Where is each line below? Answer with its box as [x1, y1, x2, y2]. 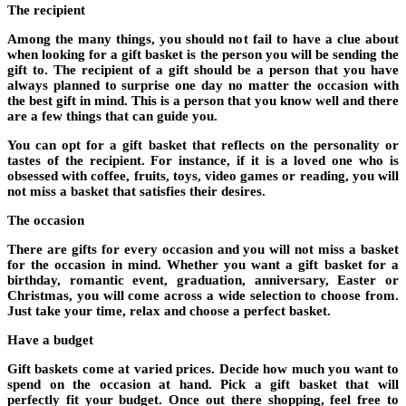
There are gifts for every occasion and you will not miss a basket [7, 242, 399, 257]
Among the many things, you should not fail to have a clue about [7, 32, 399, 47]
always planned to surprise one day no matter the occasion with [7, 78, 399, 93]
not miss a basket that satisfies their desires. [7, 184, 266, 199]
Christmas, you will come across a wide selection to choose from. [7, 288, 399, 304]
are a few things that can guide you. [7, 109, 217, 124]
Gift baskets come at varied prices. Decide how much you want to [7, 362, 399, 377]
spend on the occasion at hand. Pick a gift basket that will [7, 377, 399, 392]
